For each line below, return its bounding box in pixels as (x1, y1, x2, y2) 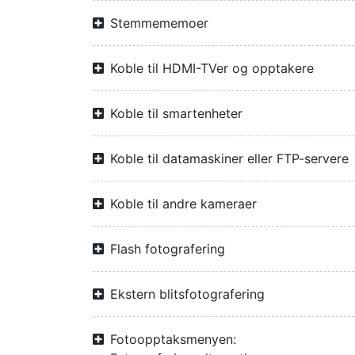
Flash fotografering (110, 241, 225, 257)
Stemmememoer (110, 15, 208, 31)
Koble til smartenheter (110, 105, 242, 121)
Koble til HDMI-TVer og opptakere (110, 60, 314, 76)
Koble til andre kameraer (110, 196, 257, 212)
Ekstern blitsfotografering (110, 286, 265, 302)
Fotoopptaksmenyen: (110, 331, 236, 347)
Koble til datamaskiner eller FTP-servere (110, 151, 349, 166)
